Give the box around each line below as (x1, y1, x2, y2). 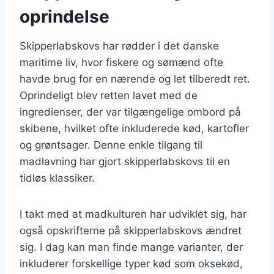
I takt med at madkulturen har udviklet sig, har (20, 207, 246, 220)
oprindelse (20, 6, 109, 27)
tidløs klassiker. (20, 171, 95, 184)
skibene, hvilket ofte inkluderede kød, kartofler (20, 122, 249, 135)
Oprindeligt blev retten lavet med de (20, 89, 198, 102)
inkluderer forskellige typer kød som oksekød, (20, 257, 243, 270)
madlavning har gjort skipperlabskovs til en (20, 155, 230, 168)
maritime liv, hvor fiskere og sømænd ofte (20, 56, 223, 68)
